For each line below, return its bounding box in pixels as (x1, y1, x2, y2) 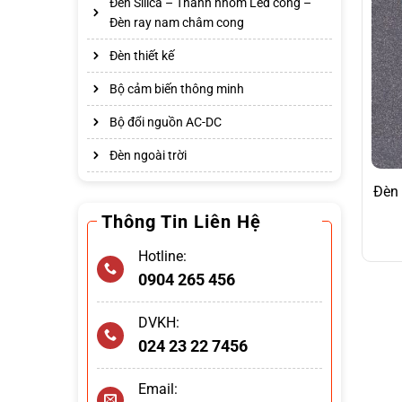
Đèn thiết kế (109, 48, 174, 63)
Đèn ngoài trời (109, 148, 187, 162)
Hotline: (138, 248, 187, 265)
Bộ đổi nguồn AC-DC (109, 115, 222, 129)
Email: (138, 380, 178, 398)
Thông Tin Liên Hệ (101, 211, 261, 232)
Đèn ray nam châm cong (109, 15, 244, 30)
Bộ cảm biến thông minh (109, 82, 244, 96)
